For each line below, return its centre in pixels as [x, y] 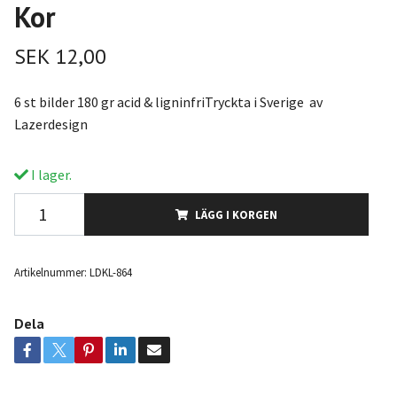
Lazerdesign [51, 124]
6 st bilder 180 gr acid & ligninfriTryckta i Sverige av [168, 102]
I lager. [50, 175]
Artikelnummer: [50, 272]
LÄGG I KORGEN [236, 214]
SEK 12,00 [60, 56]
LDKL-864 [110, 272]
